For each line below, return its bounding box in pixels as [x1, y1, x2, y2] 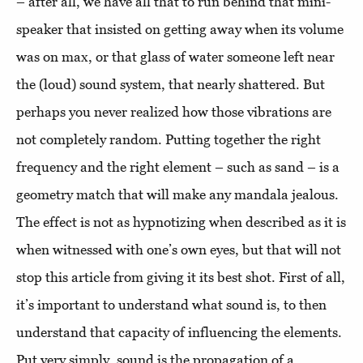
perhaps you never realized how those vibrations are [16, 103, 331, 120]
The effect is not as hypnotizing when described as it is [16, 213, 346, 230]
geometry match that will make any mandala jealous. [16, 186, 339, 203]
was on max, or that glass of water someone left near [16, 48, 335, 65]
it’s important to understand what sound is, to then [16, 296, 327, 313]
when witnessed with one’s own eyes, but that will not [16, 241, 341, 258]
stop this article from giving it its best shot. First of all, [16, 268, 345, 285]
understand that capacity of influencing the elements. [16, 323, 342, 340]
